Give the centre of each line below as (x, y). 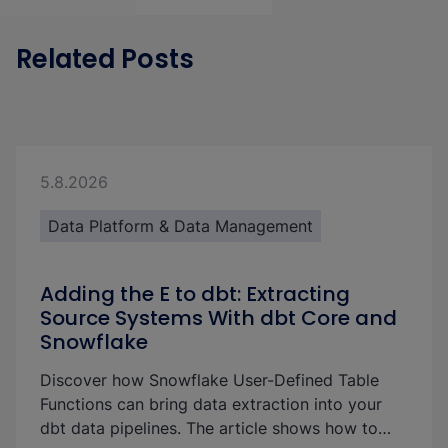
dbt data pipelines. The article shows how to (209, 428)
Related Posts (105, 59)
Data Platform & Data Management (180, 226)
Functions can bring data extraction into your (211, 404)
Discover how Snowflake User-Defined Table (209, 380)
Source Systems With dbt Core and (218, 318)
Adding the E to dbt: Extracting (195, 294)
